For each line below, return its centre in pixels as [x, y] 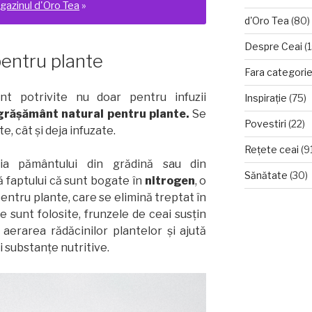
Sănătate [266, 175]
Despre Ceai [273, 47]
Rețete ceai [271, 150]
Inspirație [265, 98]
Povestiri [265, 124]
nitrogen [170, 181]
